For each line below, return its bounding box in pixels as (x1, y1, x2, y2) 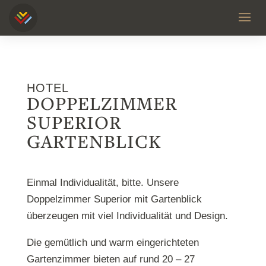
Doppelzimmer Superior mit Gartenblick (26, 194, 202, 205)
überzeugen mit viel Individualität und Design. (26, 210, 228, 221)
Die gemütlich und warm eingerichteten (26, 237, 199, 248)
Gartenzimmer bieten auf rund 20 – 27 (26, 254, 195, 265)
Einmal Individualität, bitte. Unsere (26, 177, 179, 188)
